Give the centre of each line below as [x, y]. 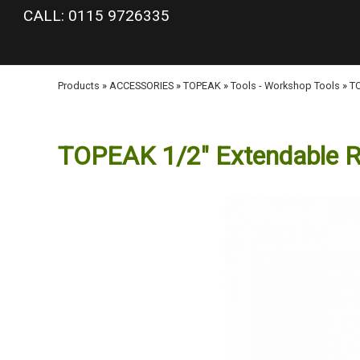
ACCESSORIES [141, 86]
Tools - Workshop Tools [285, 86]
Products [79, 86]
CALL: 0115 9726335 [96, 16]
